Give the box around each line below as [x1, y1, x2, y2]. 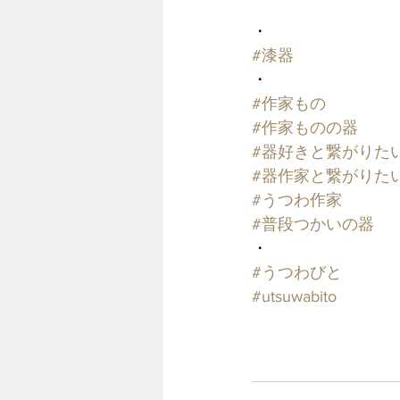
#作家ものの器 [252, 119, 358, 137]
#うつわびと [252, 263, 342, 282]
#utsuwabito [252, 287, 337, 306]
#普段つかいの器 [252, 215, 374, 234]
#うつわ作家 [252, 191, 342, 210]
